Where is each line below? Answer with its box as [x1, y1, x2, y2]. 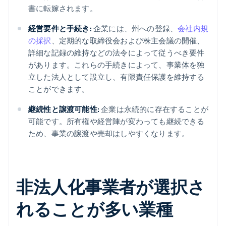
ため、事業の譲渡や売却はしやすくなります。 [28, 128, 190, 139]
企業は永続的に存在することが [99, 104, 208, 115]
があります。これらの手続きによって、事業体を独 [28, 60, 205, 70]
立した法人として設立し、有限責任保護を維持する [28, 72, 205, 82]
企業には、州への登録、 [91, 23, 178, 34]
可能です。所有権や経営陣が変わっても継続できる [28, 116, 205, 127]
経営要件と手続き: [28, 23, 92, 34]
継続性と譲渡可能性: [28, 104, 99, 115]
